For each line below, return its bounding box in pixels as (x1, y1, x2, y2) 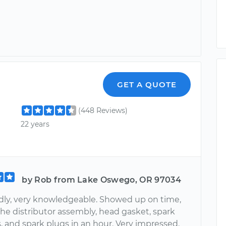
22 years (21, 119, 50, 129)
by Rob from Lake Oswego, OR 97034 (22, 175, 181, 185)
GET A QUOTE (117, 79, 177, 89)
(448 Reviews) (78, 105, 128, 115)
